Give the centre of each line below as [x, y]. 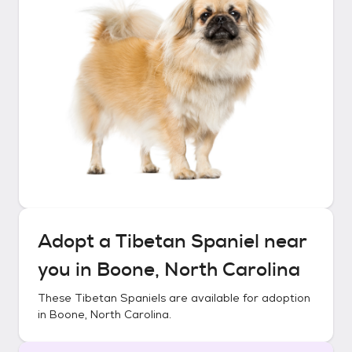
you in [67, 269]
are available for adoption [238, 298]
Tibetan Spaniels [120, 298]
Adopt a [77, 241]
